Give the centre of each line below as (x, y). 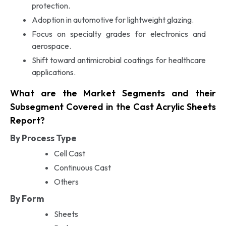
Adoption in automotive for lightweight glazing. (112, 19)
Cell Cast (69, 153)
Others (66, 181)
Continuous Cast (82, 167)
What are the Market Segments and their (113, 93)
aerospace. (51, 46)
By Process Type (43, 138)
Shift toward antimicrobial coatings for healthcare (119, 60)
